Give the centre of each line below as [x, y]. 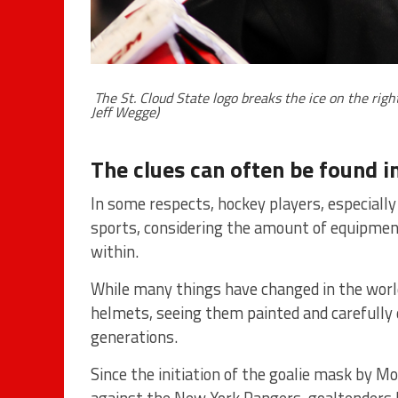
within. [115, 252]
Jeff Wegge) [125, 112]
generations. [134, 337]
